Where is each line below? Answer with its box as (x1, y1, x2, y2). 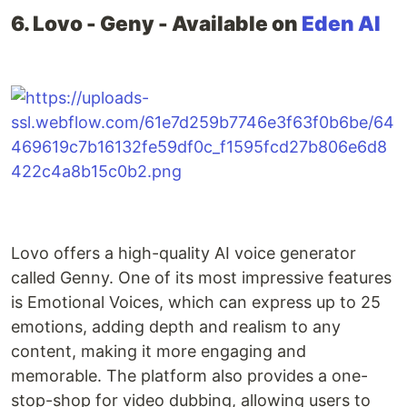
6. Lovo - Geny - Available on (11, 11, 302, 36)
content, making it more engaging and (11, 342, 306, 362)
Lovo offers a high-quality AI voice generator (11, 243, 356, 263)
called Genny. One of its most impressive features (11, 268, 392, 288)
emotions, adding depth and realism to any (11, 317, 341, 337)
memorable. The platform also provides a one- (11, 366, 368, 386)
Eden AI (302, 11, 381, 36)
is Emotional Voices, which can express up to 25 (11, 293, 381, 313)
